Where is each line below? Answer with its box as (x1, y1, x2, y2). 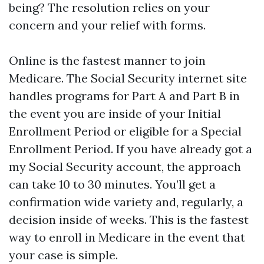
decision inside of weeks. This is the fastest (9, 212, 249, 227)
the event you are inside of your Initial (9, 106, 221, 121)
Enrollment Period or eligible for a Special (9, 124, 242, 138)
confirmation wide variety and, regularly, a (9, 194, 243, 209)
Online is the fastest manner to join (9, 53, 206, 68)
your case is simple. (9, 247, 118, 262)
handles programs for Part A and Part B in (9, 88, 240, 103)
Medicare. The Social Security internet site (9, 71, 247, 85)
